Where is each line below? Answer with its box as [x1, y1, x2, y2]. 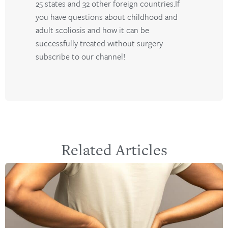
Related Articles [61, 138, 167, 160]
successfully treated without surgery [36, 37, 163, 50]
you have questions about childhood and [36, 11, 178, 23]
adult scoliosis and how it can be [36, 24, 149, 37]
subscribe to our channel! [36, 50, 125, 63]
